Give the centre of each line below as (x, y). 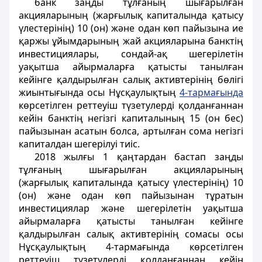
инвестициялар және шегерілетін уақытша (131, 208)
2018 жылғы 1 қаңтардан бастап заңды (139, 157)
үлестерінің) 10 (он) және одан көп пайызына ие (131, 28)
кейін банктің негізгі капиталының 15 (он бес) (131, 118)
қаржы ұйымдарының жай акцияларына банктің (131, 41)
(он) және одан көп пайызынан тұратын (131, 195)
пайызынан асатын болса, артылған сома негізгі (131, 131)
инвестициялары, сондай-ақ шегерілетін (131, 54)
